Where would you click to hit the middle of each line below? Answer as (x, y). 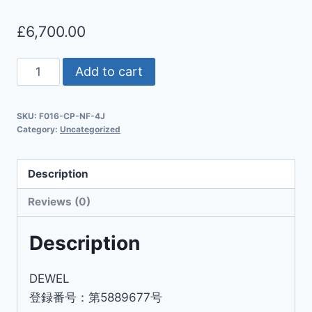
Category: (38, 130)
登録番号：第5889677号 (96, 297)
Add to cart (109, 72)
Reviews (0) (60, 202)
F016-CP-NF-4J (72, 116)
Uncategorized (90, 130)
